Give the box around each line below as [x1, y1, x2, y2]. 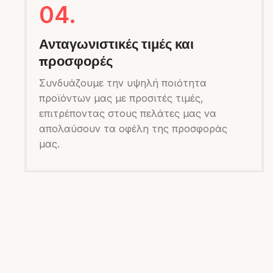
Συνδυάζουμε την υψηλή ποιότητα [39, 76, 207, 89]
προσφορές [39, 52, 113, 69]
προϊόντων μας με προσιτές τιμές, [39, 91, 204, 104]
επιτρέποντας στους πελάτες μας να [39, 107, 216, 119]
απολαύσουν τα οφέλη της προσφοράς [39, 122, 227, 135]
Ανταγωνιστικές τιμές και [39, 35, 194, 52]
